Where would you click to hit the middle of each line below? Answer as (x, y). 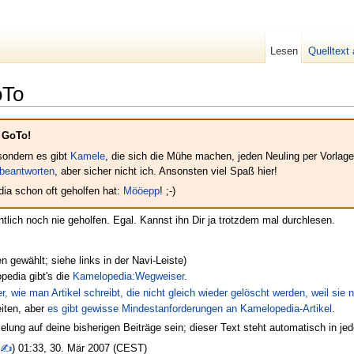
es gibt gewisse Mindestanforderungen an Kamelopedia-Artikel (190, 309)
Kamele (88, 156)
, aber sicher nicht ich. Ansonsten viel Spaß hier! (166, 171)
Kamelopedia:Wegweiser (129, 277)
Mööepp (141, 190)
